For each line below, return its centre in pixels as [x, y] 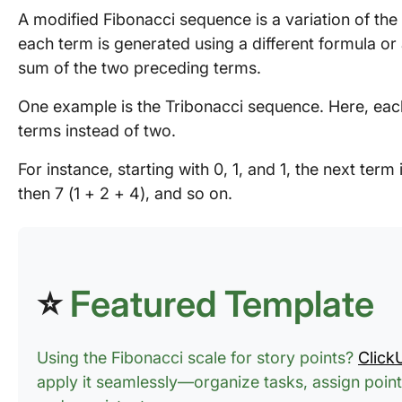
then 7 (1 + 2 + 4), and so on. [125, 193]
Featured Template [222, 304]
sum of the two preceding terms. [140, 68]
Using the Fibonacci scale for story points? [197, 358]
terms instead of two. [97, 131]
